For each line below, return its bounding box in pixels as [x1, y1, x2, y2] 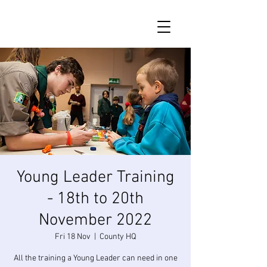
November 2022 [39, 210, 152, 231]
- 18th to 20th [47, 189, 144, 209]
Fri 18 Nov [54, 232, 91, 242]
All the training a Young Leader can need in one [13, 253, 178, 263]
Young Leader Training [16, 167, 175, 188]
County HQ [99, 232, 136, 242]
